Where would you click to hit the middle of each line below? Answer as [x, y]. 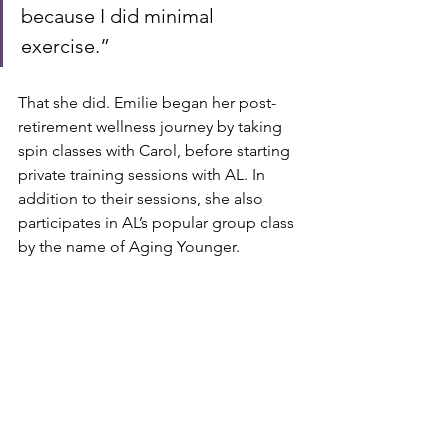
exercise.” [65, 46]
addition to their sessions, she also [142, 198]
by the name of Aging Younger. [129, 246]
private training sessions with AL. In [143, 174]
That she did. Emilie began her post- [147, 102]
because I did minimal [120, 16]
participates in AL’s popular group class [158, 222]
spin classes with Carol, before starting [156, 150]
